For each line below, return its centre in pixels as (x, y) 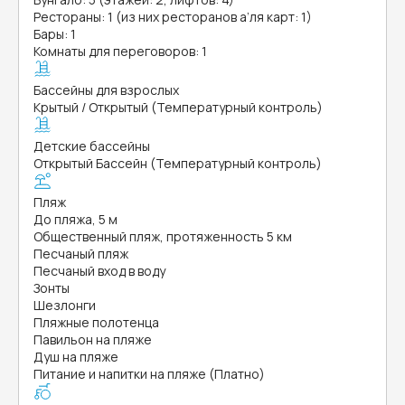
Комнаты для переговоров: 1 (120, 51)
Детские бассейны (92, 146)
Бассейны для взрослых (106, 90)
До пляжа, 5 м (75, 219)
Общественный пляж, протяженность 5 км (163, 236)
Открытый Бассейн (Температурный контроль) (178, 163)
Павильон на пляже (93, 339)
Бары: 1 (55, 34)
